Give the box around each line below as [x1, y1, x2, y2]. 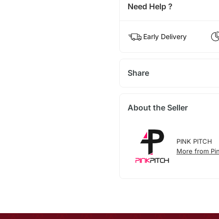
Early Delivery [143, 32, 187, 41]
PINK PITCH [176, 137, 212, 145]
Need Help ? [127, 1, 173, 11]
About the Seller [127, 102, 188, 112]
